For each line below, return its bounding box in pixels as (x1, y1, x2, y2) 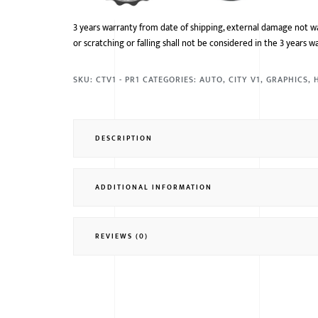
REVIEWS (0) (95, 231, 149, 243)
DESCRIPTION (95, 133, 153, 145)
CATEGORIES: (143, 72, 200, 87)
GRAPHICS (266, 72, 309, 87)
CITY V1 (229, 72, 261, 87)
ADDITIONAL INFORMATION (95, 182, 213, 194)
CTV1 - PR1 (96, 72, 141, 87)
